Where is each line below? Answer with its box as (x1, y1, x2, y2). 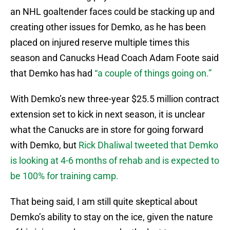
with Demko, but (10, 140, 79, 151)
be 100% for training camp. (10, 170, 121, 182)
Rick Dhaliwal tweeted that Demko (79, 140, 218, 151)
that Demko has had (10, 68, 94, 79)
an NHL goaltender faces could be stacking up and (10, 6, 215, 17)
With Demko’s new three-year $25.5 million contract (10, 93, 219, 105)
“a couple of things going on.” (94, 68, 212, 79)
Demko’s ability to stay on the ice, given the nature (10, 212, 213, 223)
